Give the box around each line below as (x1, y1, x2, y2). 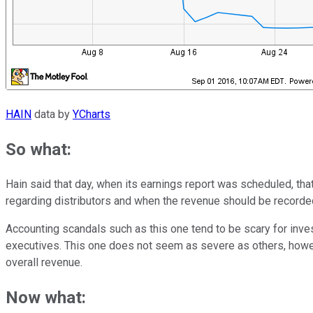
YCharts (73, 108, 110, 122)
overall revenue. (6, 256, 85, 270)
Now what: (6, 288, 90, 308)
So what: (6, 140, 75, 160)
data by (31, 108, 73, 122)
